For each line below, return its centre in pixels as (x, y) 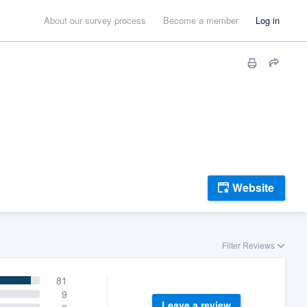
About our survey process (95, 20)
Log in (268, 20)
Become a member (201, 20)
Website (253, 188)
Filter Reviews (249, 245)
